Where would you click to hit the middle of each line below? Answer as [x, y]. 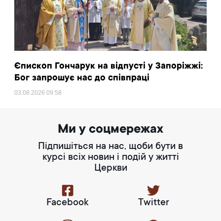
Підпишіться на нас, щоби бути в [110, 147]
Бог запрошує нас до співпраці [82, 79]
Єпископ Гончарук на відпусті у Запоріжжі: [109, 67]
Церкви [110, 169]
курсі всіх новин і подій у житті [110, 158]
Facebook [68, 203]
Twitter [153, 203]
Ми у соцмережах [110, 130]
